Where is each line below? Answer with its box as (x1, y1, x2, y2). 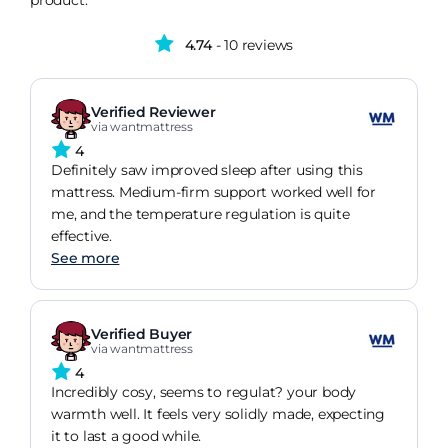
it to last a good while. (51, 427, 202, 446)
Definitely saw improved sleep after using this (51, 161, 363, 180)
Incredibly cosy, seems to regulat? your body (51, 383, 357, 402)
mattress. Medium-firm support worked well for (51, 183, 376, 202)
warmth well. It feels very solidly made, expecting (51, 405, 385, 424)
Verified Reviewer (91, 103, 216, 122)
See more (51, 249, 120, 268)
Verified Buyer (91, 325, 193, 344)
